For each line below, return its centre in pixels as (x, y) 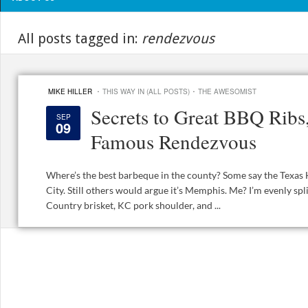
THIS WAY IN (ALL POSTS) (146, 92)
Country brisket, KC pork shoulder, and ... (133, 206)
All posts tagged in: (80, 39)
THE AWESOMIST (227, 92)
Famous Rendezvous (174, 142)
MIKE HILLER (70, 92)
